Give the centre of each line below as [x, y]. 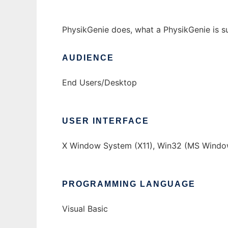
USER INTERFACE [106, 121]
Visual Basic [85, 209]
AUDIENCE [88, 58]
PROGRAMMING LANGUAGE [129, 184]
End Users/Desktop [99, 83]
